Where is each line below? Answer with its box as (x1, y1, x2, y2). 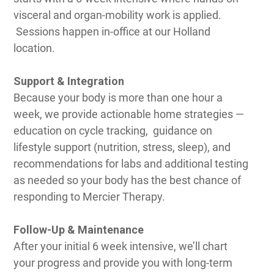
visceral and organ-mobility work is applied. (13, 9, 221, 21)
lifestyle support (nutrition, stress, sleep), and (13, 141, 231, 154)
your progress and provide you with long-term (13, 256, 232, 269)
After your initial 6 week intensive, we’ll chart (13, 240, 228, 253)
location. (13, 42, 55, 54)
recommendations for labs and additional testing (13, 157, 248, 170)
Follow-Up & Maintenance (13, 223, 144, 236)
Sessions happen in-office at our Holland (13, 25, 210, 38)
